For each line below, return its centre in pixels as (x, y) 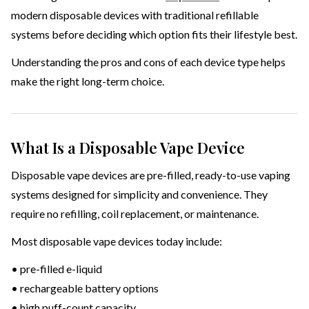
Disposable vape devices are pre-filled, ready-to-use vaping (151, 175)
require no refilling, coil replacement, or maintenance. (135, 214)
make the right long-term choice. (88, 81)
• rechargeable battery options (85, 288)
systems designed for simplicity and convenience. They (139, 195)
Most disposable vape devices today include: (117, 241)
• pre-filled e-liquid (57, 269)
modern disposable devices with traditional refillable (135, 15)
